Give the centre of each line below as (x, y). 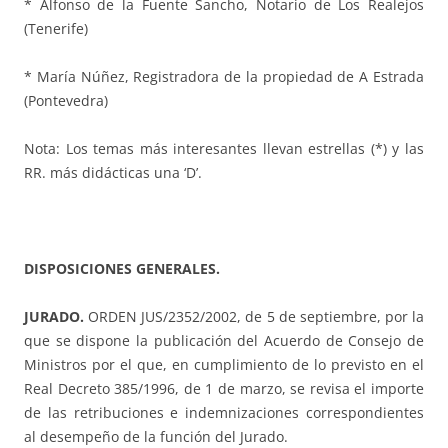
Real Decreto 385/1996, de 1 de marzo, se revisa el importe (224, 389)
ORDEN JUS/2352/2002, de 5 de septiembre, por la (254, 317)
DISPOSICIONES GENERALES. (122, 269)
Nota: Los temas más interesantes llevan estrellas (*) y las (224, 149)
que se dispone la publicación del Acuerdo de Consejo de (224, 341)
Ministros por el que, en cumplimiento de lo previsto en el (224, 365)
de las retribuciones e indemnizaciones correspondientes (224, 413)
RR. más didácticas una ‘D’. (117, 173)
